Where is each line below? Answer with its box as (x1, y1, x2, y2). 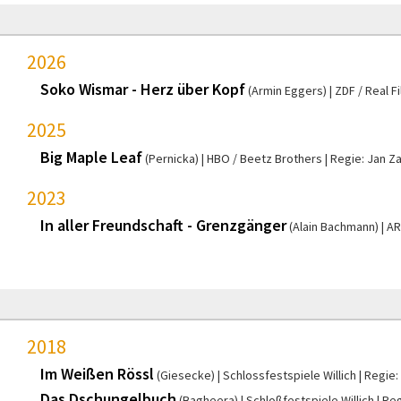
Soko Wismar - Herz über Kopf (40, 78, 245, 99)
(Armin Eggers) (248, 81, 327, 98)
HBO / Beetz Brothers (207, 149, 322, 166)
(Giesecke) (157, 366, 215, 383)
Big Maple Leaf (40, 146, 142, 167)
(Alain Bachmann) (289, 218, 379, 235)
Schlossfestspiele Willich (223, 366, 356, 383)
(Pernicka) (145, 149, 199, 166)
